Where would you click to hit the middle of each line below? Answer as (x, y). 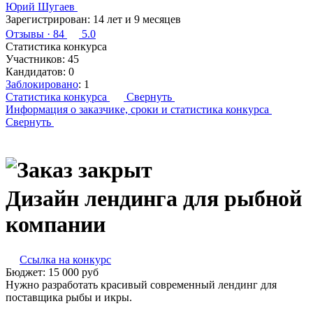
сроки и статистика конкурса (200, 109)
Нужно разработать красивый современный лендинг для (141, 285)
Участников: (35, 59)
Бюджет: (27, 272)
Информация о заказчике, (67, 109)
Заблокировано (42, 84)
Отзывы (25, 34)
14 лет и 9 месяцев (137, 19)
